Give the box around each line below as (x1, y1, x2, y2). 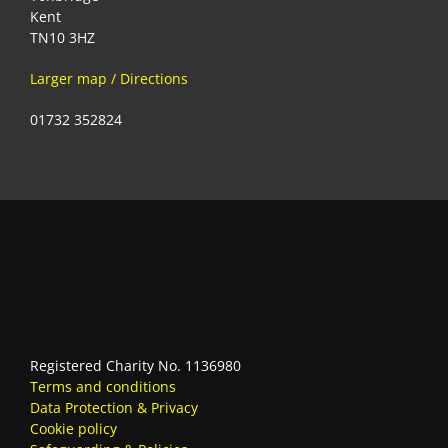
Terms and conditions (30, 377, 176, 397)
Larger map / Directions (30, 68, 188, 88)
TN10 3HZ (30, 27, 95, 47)
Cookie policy (30, 419, 117, 439)
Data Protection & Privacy (30, 398, 198, 418)
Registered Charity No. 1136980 (30, 356, 241, 376)
